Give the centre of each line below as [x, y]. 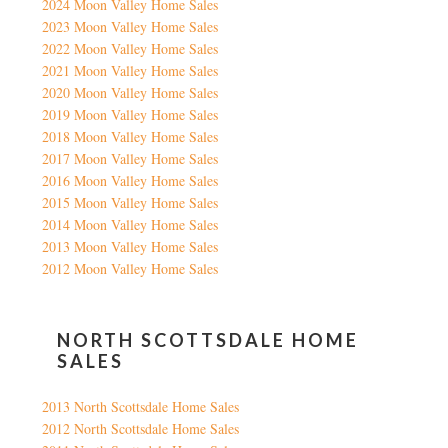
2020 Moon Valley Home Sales [130, 92]
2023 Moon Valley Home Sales [130, 26]
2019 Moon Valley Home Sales [130, 114]
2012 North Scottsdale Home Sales [141, 428]
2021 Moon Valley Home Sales [130, 70]
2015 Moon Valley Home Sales [130, 202]
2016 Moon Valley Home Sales [130, 180]
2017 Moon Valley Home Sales [130, 158]
